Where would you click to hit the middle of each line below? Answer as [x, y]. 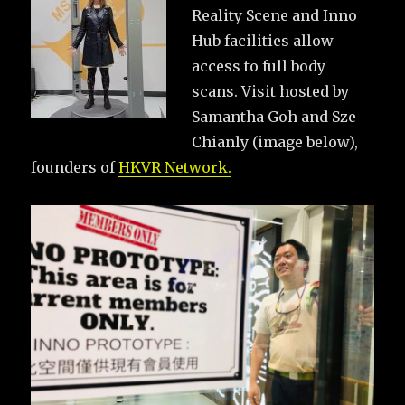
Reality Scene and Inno [275, 15]
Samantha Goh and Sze [274, 116]
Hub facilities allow [263, 40]
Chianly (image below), [275, 141]
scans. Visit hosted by [271, 91]
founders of [75, 167]
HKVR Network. [175, 167]
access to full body [259, 66]
